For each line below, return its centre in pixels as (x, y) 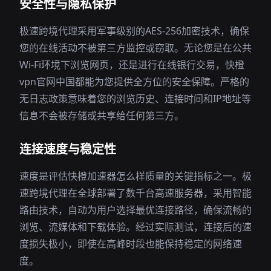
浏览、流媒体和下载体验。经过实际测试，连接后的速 (135, 227)
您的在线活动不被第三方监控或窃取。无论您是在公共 (135, 48)
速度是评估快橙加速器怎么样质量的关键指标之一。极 (135, 176)
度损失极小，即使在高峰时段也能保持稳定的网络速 (131, 244)
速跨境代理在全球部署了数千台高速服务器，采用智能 (135, 193)
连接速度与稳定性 (68, 149)
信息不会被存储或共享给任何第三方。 (102, 116)
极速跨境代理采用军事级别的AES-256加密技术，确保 (134, 31)
